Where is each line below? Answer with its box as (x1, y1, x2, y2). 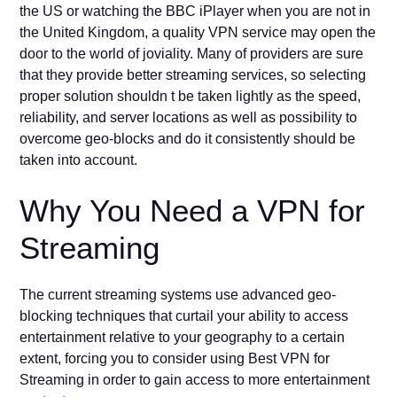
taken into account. (19, 152, 138, 168)
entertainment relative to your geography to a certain (19, 330, 346, 346)
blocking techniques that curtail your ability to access (19, 308, 349, 324)
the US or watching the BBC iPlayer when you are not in (19, 4, 371, 19)
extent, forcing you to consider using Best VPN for (19, 351, 331, 367)
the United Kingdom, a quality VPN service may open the (19, 25, 377, 41)
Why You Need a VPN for (19, 193, 366, 229)
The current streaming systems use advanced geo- (19, 287, 337, 303)
